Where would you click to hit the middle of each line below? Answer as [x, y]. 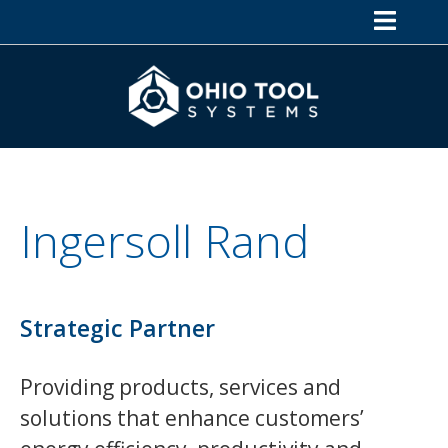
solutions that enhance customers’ [192, 417]
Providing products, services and [180, 386]
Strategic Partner [117, 327]
